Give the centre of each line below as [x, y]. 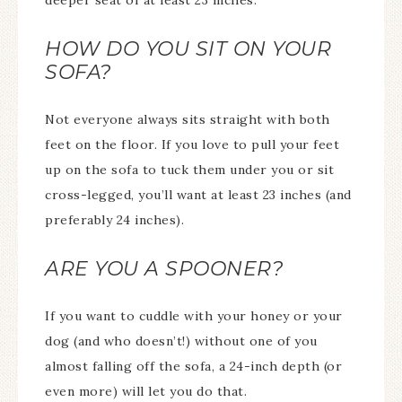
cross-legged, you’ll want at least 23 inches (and [198, 195]
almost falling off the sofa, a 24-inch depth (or [193, 366]
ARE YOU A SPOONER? [164, 269]
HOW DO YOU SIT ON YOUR [188, 49]
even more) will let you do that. [146, 391]
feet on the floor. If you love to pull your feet [192, 144]
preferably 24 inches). [114, 220]
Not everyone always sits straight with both [188, 119]
